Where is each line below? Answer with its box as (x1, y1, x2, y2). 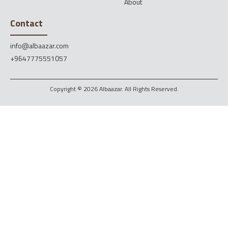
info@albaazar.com (10, 40, 69, 51)
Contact (10, 16, 43, 30)
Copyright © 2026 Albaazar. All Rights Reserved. (49, 83, 179, 94)
